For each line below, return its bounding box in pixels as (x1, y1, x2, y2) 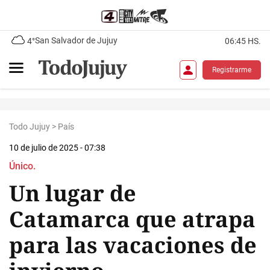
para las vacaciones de (9, 230, 257, 260)
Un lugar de (9, 178, 136, 208)
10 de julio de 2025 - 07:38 (9, 143, 105, 152)
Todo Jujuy (9, 122, 50, 131)
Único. (9, 160, 36, 172)
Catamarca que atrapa (9, 204, 256, 234)
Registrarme (212, 65, 251, 74)
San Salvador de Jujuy (35, 36, 118, 45)
